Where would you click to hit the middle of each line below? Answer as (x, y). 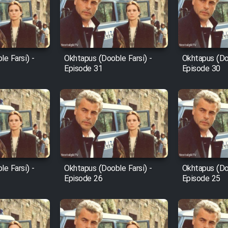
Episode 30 (201, 69)
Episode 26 (83, 179)
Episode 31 (83, 69)
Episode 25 (201, 179)
